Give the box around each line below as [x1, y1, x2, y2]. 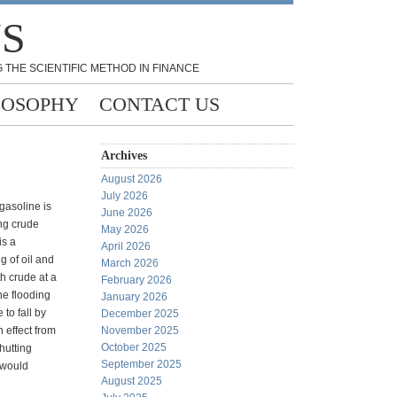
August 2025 [101, 375, 162, 387]
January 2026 [101, 291, 167, 303]
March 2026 [101, 257, 159, 269]
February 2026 [101, 274, 172, 286]
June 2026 [101, 206, 152, 219]
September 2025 [101, 358, 182, 370]
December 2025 [101, 307, 179, 320]
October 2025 [101, 341, 167, 354]
